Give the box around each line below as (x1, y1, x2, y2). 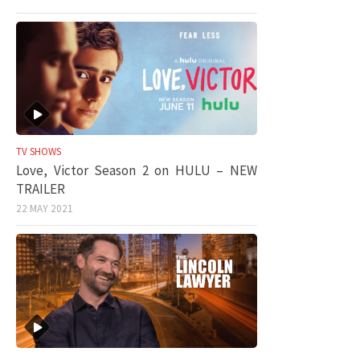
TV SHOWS (16, 145, 61, 159)
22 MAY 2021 (16, 202, 73, 216)
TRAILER (16, 180, 65, 198)
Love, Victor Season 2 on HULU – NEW (16, 162, 257, 180)
